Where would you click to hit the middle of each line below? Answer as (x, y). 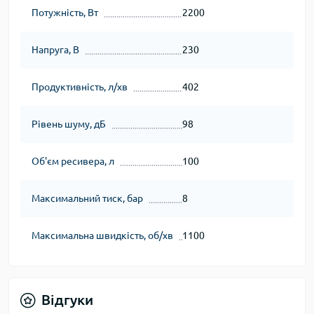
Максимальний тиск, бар (87, 198)
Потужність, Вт (65, 13)
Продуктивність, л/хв (80, 87)
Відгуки (67, 300)
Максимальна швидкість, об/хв (102, 235)
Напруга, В (55, 50)
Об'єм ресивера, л (73, 161)
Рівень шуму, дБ (69, 124)
